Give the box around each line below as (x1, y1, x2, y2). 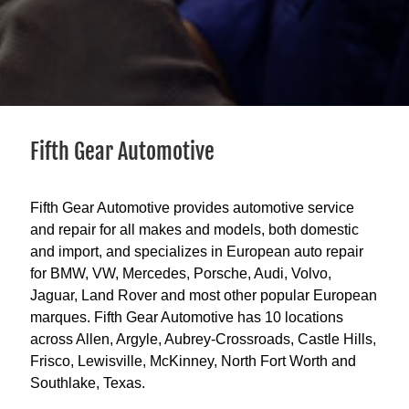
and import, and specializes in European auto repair (29, 243, 363, 259)
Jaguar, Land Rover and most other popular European (29, 287, 377, 303)
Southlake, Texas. (29, 374, 145, 391)
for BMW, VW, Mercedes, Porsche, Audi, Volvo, (29, 265, 331, 281)
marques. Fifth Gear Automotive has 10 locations (29, 309, 343, 325)
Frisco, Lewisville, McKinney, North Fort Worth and (29, 352, 356, 369)
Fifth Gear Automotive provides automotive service (29, 199, 354, 215)
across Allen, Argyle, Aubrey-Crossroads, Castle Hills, (29, 330, 376, 347)
